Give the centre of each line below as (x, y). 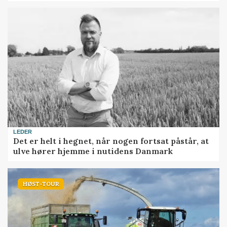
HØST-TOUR (41, 184)
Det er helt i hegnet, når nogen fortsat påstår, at (111, 141)
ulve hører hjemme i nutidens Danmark (93, 151)
